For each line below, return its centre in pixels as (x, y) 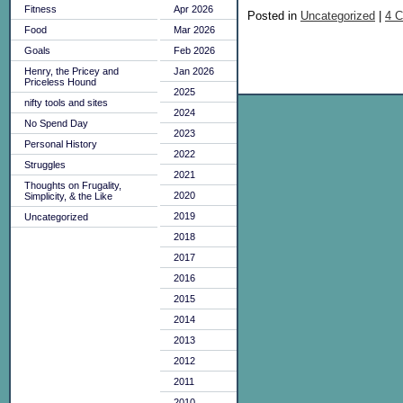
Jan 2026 (194, 71)
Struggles (45, 165)
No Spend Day (56, 123)
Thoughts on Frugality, (73, 185)
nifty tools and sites (66, 103)
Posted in (274, 15)
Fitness (40, 9)
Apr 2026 (193, 9)
